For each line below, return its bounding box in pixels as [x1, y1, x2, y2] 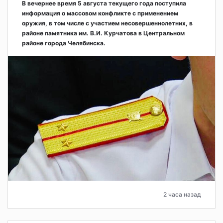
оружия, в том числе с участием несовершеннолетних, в [22, 19, 193, 27]
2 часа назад [163, 191, 201, 199]
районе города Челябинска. [22, 39, 106, 47]
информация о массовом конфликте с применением [22, 9, 178, 17]
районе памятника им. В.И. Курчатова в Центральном [22, 29, 185, 37]
